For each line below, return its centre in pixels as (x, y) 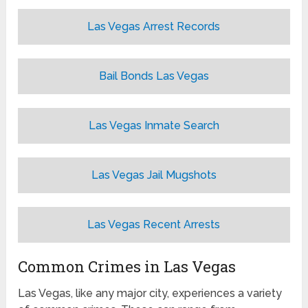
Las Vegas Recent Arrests (154, 224)
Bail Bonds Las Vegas (154, 76)
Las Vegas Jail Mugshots (154, 175)
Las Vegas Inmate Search (154, 125)
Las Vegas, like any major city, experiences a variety (150, 293)
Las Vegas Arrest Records (154, 26)
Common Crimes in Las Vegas (127, 266)
